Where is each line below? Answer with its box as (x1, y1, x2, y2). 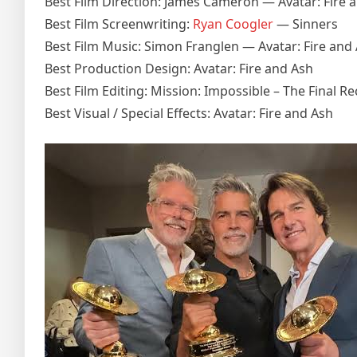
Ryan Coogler (193, 14, 273, 33)
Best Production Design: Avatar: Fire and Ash (45, 59, 313, 77)
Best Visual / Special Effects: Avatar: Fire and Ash (45, 104, 333, 122)
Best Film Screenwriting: (45, 14, 193, 33)
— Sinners (273, 14, 338, 33)
